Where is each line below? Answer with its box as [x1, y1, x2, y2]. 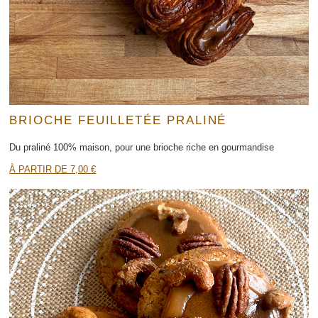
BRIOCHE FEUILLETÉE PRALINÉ [9, 112, 227, 127]
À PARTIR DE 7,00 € [9, 163, 97, 175]
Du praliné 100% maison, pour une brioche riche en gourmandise [9, 142, 275, 153]
